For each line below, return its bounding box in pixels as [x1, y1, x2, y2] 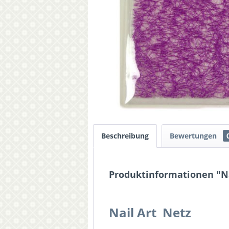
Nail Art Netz [109, 204, 191, 221]
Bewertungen [170, 131, 219, 141]
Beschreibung [101, 131, 149, 141]
